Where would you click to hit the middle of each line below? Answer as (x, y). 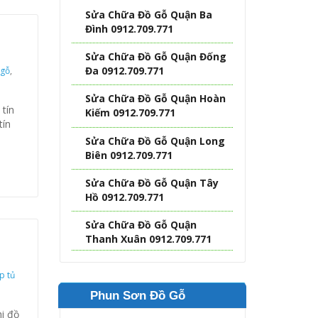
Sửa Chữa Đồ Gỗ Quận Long (155, 141)
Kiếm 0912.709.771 (131, 113)
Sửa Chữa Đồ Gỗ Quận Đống (156, 56)
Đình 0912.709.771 (130, 28)
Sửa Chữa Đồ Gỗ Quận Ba (149, 14)
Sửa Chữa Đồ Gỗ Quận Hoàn (156, 99)
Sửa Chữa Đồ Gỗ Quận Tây (152, 183)
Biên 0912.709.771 (129, 155)
